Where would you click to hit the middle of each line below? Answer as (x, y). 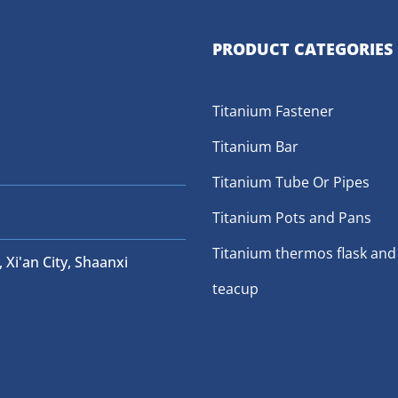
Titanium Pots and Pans (292, 218)
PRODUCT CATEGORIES (302, 49)
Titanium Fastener (273, 111)
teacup (235, 289)
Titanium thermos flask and (304, 254)
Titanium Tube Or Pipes (291, 183)
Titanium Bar (255, 147)
